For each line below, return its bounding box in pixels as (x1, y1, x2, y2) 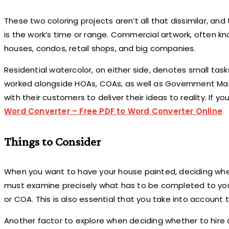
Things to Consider (4, 134, 101, 149)
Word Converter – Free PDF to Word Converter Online (4, 106, 223, 117)
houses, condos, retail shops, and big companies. (4, 43, 196, 54)
